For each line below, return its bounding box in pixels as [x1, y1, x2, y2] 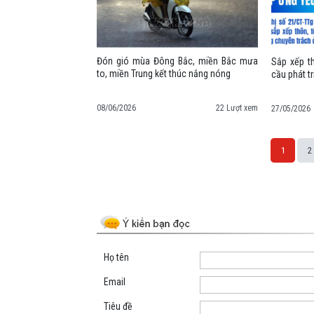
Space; [97, 176, 124, 188]
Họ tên [104, 251, 129, 263]
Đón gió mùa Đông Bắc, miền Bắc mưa [97, 55, 258, 67]
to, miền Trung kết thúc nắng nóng [97, 67, 231, 79]
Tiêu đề [104, 300, 132, 312]
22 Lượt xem [216, 102, 258, 113]
